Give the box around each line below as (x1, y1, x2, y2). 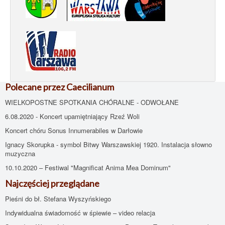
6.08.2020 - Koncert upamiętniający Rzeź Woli (5, 111, 140, 122)
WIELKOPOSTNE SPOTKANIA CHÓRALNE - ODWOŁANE (5, 97, 179, 107)
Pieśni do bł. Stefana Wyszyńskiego (5, 194, 111, 204)
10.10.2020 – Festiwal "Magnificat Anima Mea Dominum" (5, 163, 171, 173)
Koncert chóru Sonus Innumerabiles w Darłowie (5, 126, 143, 136)
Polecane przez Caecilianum (5, 81, 114, 93)
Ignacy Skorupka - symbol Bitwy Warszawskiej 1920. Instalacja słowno (5, 140, 212, 150)
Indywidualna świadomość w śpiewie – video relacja (5, 208, 155, 218)
